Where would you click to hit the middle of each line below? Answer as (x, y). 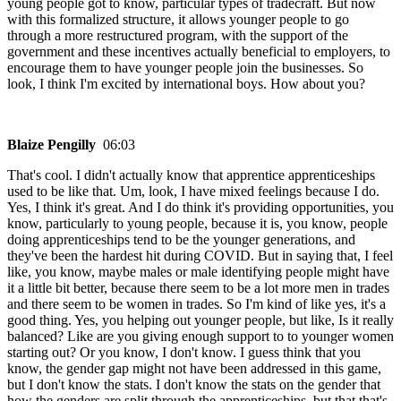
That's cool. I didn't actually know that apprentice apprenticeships (191, 175)
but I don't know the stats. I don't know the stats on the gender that (194, 385)
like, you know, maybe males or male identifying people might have (198, 272)
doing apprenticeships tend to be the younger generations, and (181, 240)
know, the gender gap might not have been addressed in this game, (194, 369)
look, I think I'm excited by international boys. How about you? (186, 84)
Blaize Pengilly (55, 145)
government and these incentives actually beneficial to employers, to (199, 52)
